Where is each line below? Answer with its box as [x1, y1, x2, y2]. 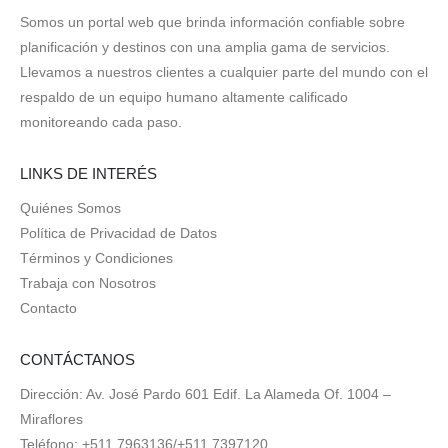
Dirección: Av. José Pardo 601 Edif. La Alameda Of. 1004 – [20, 385, 391, 402]
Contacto [20, 299, 77, 316]
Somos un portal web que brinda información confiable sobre [20, 14, 405, 31]
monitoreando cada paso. [20, 114, 182, 131]
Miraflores [20, 410, 83, 427]
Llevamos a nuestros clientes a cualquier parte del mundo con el [20, 64, 428, 81]
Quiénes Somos [20, 199, 121, 216]
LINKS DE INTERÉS [20, 164, 157, 182]
